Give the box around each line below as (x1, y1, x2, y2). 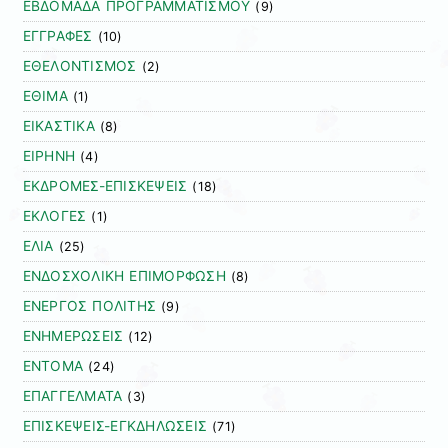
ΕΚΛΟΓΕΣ (22, 208, 87, 225)
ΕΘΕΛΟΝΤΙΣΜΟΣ (22, 58, 137, 75)
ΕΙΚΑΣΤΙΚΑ (22, 118, 95, 135)
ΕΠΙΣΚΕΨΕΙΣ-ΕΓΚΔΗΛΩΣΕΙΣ (22, 418, 208, 435)
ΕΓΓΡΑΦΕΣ (22, 28, 93, 45)
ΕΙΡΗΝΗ (22, 148, 76, 165)
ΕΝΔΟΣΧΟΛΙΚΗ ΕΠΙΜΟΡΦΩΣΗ (22, 268, 226, 285)
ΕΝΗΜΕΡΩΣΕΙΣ (22, 328, 124, 345)
